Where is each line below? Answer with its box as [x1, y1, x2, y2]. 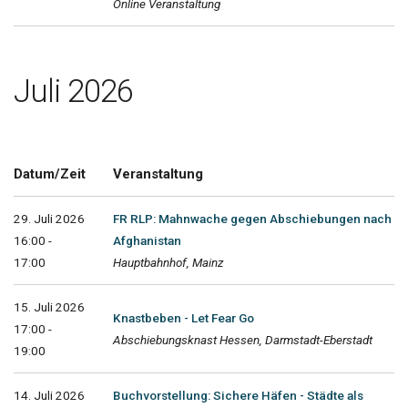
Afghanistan [113, 232, 181, 248]
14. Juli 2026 [14, 387, 85, 403]
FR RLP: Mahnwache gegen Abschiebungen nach [113, 210, 392, 226]
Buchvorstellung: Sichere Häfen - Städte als [113, 387, 363, 403]
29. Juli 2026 [14, 210, 85, 226]
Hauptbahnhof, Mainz [113, 254, 224, 270]
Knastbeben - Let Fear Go [113, 310, 254, 325]
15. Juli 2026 [14, 299, 85, 314]
